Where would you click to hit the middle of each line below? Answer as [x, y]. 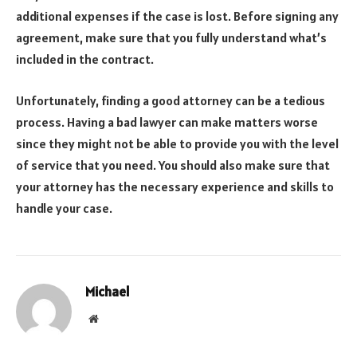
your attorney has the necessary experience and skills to [175, 186]
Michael [108, 291]
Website [115, 318]
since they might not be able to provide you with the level [177, 143]
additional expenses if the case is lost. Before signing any [177, 16]
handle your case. [64, 208]
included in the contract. [85, 59]
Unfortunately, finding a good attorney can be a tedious [171, 100]
